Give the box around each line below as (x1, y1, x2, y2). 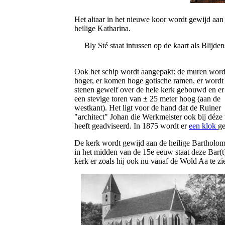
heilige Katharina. (74, 24, 131, 33)
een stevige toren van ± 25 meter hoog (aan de (74, 94, 220, 103)
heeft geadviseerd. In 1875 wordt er (74, 122, 189, 130)
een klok (189, 122, 218, 130)
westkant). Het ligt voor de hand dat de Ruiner (74, 103, 221, 112)
